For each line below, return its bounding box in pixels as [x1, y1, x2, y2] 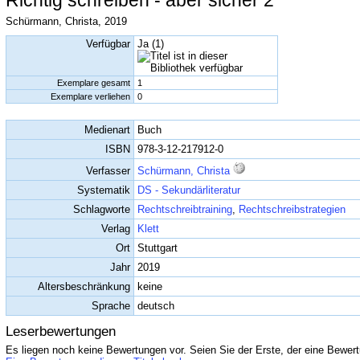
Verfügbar [86, 38, 130, 50]
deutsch [137, 300, 174, 312]
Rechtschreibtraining [137, 203, 232, 215]
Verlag [101, 223, 130, 235]
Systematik [77, 184, 130, 196]
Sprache [92, 300, 130, 312]
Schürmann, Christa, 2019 [6, 15, 127, 27]
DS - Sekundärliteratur [137, 184, 240, 196]
